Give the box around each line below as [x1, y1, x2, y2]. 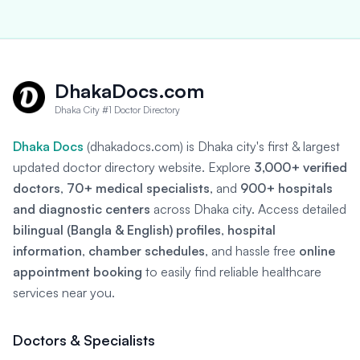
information [13, 243, 82, 259]
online [299, 243, 335, 259]
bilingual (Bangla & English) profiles [13, 222, 221, 238]
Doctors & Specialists [13, 331, 155, 349]
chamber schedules [88, 243, 205, 259]
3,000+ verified [254, 159, 347, 175]
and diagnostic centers [13, 201, 150, 217]
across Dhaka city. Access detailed [150, 201, 346, 217]
